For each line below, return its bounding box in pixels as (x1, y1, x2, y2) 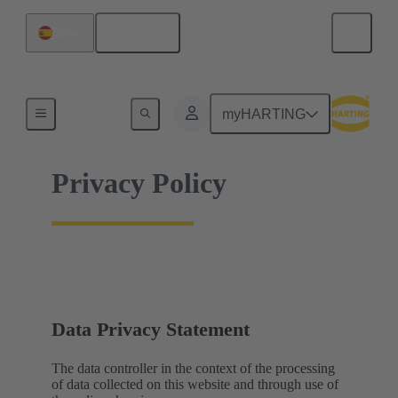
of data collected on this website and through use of (52, 377, 338, 393)
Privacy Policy (52, 167, 227, 200)
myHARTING (222, 106, 306, 122)
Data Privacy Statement (52, 317, 250, 340)
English (120, 25, 168, 41)
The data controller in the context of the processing (52, 361, 335, 377)
